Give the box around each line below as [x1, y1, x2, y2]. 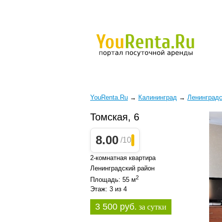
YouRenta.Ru [90, 94, 128, 101]
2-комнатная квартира [90, 154, 156, 162]
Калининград [138, 94, 177, 101]
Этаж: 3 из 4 [90, 185, 127, 193]
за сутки [137, 203, 166, 212]
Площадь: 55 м [90, 176, 136, 184]
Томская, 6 [90, 111, 139, 122]
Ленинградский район [90, 165, 155, 172]
